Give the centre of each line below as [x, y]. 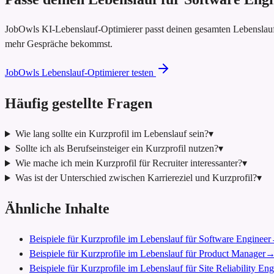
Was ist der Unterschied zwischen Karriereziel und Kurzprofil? [136, 178]
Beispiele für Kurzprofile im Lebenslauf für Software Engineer [150, 239]
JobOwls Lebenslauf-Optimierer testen [79, 73]
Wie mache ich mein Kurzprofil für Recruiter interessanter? [128, 163]
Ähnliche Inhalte [57, 209]
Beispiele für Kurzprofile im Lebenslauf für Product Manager [147, 254]
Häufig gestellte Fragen [79, 104]
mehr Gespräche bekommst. [59, 44]
